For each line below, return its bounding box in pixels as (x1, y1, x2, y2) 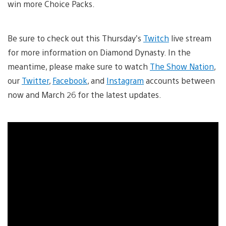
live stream (169, 33, 211, 44)
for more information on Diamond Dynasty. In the (8, 47, 191, 58)
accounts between (144, 75, 215, 86)
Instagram (106, 75, 144, 86)
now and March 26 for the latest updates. (8, 89, 161, 100)
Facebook (52, 75, 87, 86)
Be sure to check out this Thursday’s (8, 33, 143, 44)
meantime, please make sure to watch (8, 61, 150, 72)
